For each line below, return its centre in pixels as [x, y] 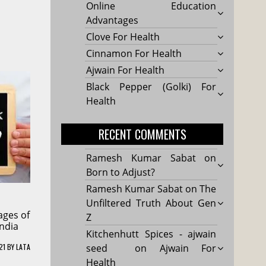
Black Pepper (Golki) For [151, 86]
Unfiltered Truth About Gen [151, 203]
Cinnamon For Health [134, 53]
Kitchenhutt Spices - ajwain [151, 234]
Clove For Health [123, 37]
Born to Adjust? [121, 172]
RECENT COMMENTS [142, 134]
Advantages [113, 20]
